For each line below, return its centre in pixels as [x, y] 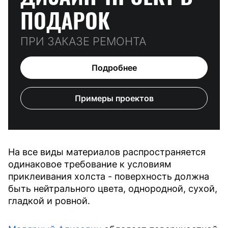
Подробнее [114, 67]
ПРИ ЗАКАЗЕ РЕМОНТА [83, 41]
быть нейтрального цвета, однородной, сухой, [113, 188]
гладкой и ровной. [49, 201]
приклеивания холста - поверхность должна [109, 176]
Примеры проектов [114, 98]
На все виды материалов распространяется [107, 152]
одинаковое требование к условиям [90, 164]
